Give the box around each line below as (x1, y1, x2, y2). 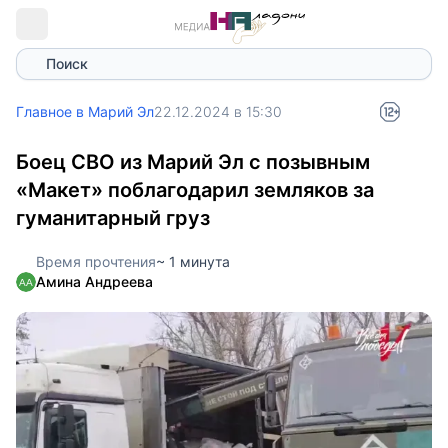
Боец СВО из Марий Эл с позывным (16, 150, 370, 174)
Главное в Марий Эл (16, 103, 154, 120)
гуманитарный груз (16, 206, 210, 230)
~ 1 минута (156, 253, 230, 270)
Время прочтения (36, 253, 156, 270)
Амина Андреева (36, 273, 153, 290)
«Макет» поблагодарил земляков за (16, 178, 374, 202)
